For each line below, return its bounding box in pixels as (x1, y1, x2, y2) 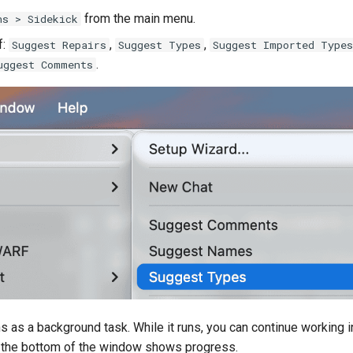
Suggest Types (118, 38, 201, 52)
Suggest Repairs (12, 38, 106, 52)
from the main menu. (81, 11, 195, 26)
